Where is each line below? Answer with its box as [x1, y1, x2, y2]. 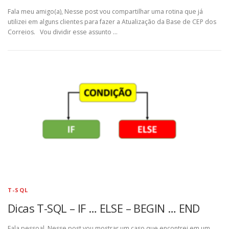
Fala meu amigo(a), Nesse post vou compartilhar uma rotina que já [8, 7, 203, 16]
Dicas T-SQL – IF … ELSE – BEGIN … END [8, 200, 200, 216]
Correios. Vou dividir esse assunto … [8, 28, 118, 37]
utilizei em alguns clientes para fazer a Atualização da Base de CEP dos [8, 17, 216, 27]
